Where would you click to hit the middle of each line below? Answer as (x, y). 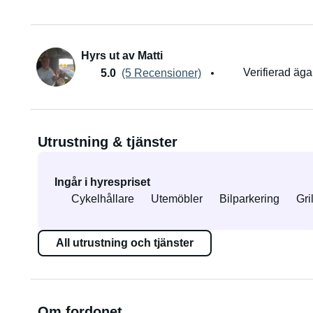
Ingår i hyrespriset (102, 182)
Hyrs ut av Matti (122, 56)
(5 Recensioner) (161, 73)
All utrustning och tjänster (124, 243)
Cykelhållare (102, 199)
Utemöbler (176, 199)
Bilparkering (249, 199)
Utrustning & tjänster (107, 142)
